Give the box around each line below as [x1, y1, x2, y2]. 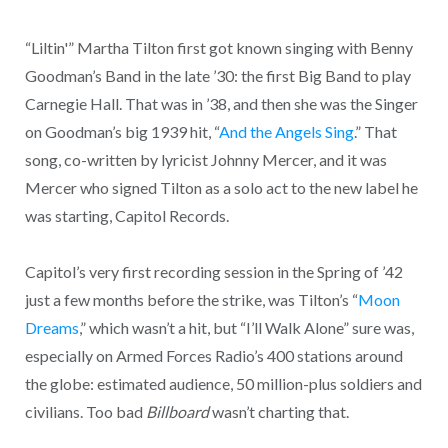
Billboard [145, 402, 209, 422]
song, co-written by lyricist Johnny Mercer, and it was [24, 149, 387, 169]
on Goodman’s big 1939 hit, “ [24, 121, 219, 141]
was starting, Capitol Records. [24, 205, 229, 225]
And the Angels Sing [218, 121, 354, 141]
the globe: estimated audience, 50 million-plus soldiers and [24, 374, 422, 394]
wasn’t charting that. [208, 402, 349, 422]
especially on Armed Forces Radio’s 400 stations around [24, 346, 403, 366]
